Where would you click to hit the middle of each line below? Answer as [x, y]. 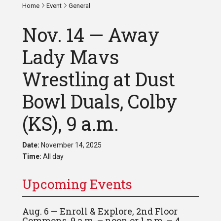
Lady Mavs [70, 57]
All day [52, 156]
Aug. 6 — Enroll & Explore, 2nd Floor [100, 211]
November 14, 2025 [70, 145]
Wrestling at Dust [98, 79]
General [78, 6]
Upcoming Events [77, 184]
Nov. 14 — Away [91, 35]
